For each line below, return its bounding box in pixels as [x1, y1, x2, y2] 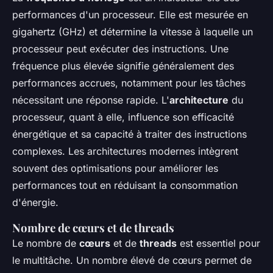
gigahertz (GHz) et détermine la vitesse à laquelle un [12, 25, 253, 38]
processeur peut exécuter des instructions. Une [12, 42, 229, 55]
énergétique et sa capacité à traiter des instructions [12, 127, 247, 140]
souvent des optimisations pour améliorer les [12, 161, 218, 174]
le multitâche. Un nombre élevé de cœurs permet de [12, 253, 252, 266]
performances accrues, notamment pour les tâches [12, 76, 246, 89]
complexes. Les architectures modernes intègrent [12, 144, 238, 157]
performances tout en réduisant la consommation [12, 179, 238, 191]
